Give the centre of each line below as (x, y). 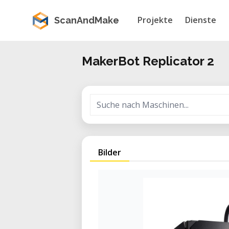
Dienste (201, 20)
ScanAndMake (87, 20)
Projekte (155, 20)
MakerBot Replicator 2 (148, 61)
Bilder (110, 152)
